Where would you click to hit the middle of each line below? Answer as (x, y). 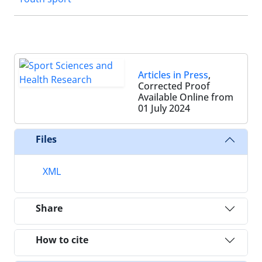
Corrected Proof (174, 86)
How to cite (62, 240)
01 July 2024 (164, 108)
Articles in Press (173, 75)
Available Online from (186, 97)
